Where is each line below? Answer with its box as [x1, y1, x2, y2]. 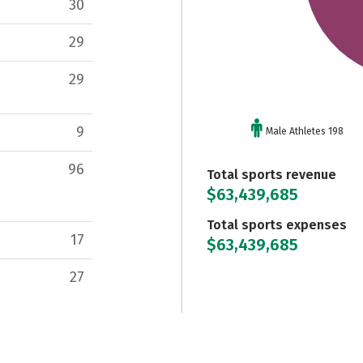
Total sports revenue [207, 166, 336, 182]
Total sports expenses [207, 216, 347, 233]
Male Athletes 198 [266, 125, 344, 137]
